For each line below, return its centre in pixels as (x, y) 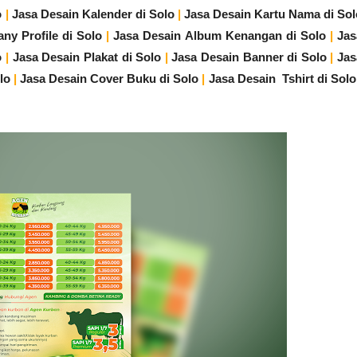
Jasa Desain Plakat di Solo (87, 57)
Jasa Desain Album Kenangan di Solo (220, 35)
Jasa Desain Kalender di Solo (93, 14)
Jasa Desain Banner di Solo (249, 57)
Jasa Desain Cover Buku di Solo (109, 78)
